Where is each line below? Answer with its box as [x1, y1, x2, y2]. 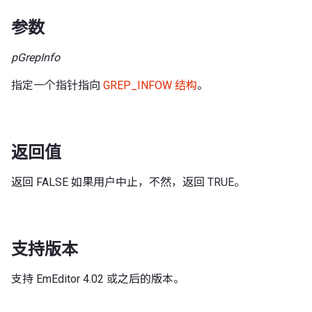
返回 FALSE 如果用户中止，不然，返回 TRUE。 [11, 175, 245, 189]
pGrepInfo [11, 50, 60, 64]
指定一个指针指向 [11, 78, 103, 92]
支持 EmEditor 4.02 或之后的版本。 [11, 272, 185, 286]
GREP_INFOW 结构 [103, 78, 197, 92]
